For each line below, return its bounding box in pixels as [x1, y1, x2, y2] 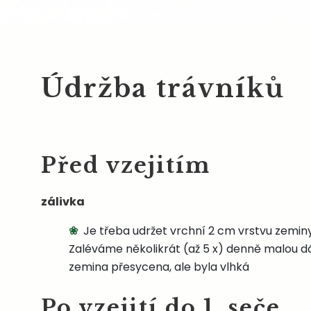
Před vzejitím [41, 153, 210, 178]
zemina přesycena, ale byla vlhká [69, 259, 249, 275]
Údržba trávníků [41, 72, 285, 104]
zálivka [41, 194, 85, 210]
